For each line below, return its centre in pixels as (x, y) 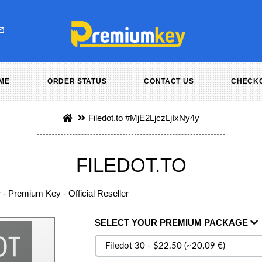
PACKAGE (226, 223)
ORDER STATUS (77, 81)
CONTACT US (169, 81)
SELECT (113, 223)
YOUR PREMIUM (166, 223)
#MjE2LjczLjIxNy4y (161, 118)
